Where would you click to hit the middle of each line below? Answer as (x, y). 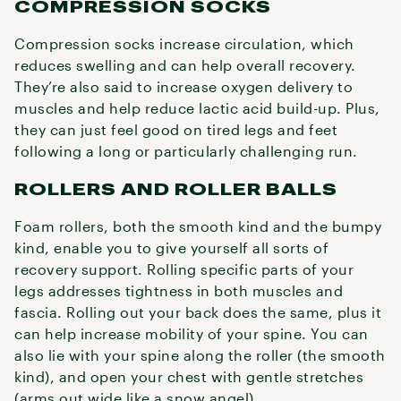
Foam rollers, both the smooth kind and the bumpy (198, 226)
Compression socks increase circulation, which (184, 43)
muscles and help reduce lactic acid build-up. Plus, (197, 108)
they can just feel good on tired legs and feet (176, 129)
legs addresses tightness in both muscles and (179, 290)
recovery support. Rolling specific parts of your (184, 269)
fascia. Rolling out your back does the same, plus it (198, 312)
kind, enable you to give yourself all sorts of (171, 247)
